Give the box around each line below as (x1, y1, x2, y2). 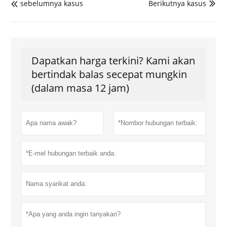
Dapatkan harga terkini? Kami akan (31, 53, 196, 67)
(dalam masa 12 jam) (31, 81, 130, 95)
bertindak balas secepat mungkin (31, 67, 187, 81)
